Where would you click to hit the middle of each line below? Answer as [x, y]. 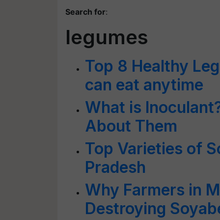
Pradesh [115, 167]
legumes [107, 37]
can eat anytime [144, 85]
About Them [131, 126]
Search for [85, 12]
